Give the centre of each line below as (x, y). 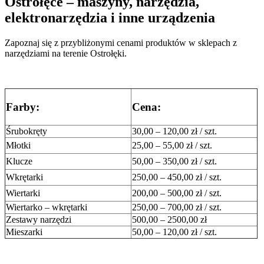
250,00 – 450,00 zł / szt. (177, 177)
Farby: (23, 107)
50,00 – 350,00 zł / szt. (174, 161)
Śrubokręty (28, 131)
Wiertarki (23, 193)
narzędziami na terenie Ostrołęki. (66, 53)
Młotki (18, 145)
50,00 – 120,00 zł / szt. (174, 232)
